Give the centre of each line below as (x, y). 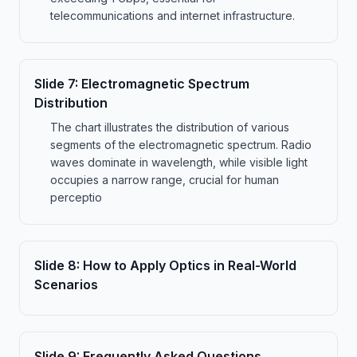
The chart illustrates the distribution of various (170, 127)
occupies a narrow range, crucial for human (165, 180)
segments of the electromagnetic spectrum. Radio (181, 145)
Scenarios (66, 284)
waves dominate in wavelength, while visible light (179, 162)
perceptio (76, 197)
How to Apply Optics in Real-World (190, 265)
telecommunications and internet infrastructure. (173, 16)
